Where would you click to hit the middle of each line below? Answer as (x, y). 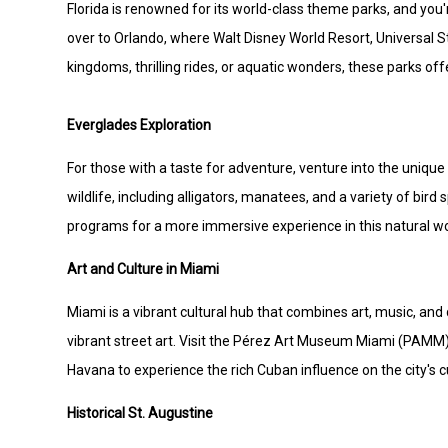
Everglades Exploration (139, 125)
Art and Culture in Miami (143, 269)
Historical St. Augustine (140, 413)
